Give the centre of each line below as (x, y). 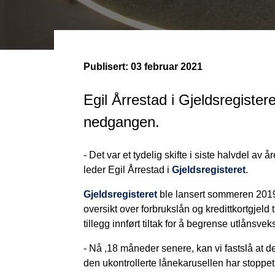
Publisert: (106, 66)
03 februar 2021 (165, 66)
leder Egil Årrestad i (128, 169)
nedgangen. (122, 122)
